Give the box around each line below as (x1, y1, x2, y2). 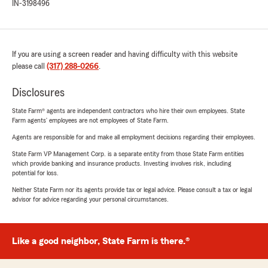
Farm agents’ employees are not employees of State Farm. (12, 116, 169, 124)
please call (12, 62, 47, 71)
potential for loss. (12, 169, 59, 176)
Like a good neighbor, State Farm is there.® (12, 236, 190, 246)
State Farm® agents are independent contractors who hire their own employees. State (12, 106, 245, 114)
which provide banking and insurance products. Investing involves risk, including (12, 159, 232, 167)
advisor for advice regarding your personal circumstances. (12, 195, 169, 203)
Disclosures (12, 86, 65, 99)
